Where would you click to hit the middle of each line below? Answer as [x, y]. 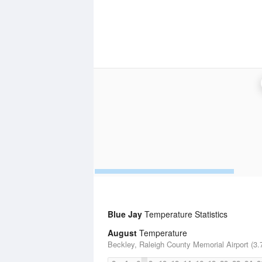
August [122, 233]
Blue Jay [125, 214]
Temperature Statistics [185, 214]
